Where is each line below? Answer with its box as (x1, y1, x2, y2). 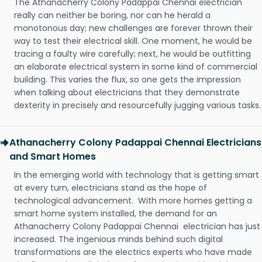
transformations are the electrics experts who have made (14, 246, 252, 258)
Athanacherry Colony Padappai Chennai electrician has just (14, 220, 260, 233)
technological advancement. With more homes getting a (14, 195, 252, 207)
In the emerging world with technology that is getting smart (14, 169, 259, 181)
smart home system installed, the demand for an (14, 208, 217, 220)
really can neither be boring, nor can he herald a (14, 9, 211, 22)
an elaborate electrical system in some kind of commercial (14, 61, 257, 73)
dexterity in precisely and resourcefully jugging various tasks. (14, 99, 261, 112)
